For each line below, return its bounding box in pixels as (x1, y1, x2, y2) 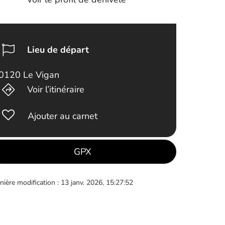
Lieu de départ (27, 44, 89, 56)
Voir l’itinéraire (27, 83, 84, 95)
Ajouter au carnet (28, 110, 98, 122)
